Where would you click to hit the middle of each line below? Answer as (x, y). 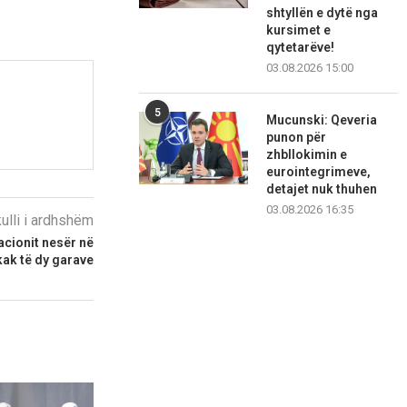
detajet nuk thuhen (322, 189)
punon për (297, 138)
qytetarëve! (301, 48)
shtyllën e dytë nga (323, 13)
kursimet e (299, 30)
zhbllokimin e (307, 155)
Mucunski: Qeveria (322, 120)
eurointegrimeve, (319, 172)
